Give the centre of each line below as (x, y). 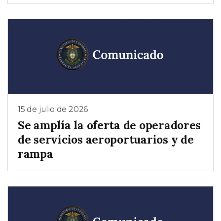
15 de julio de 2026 (53, 110)
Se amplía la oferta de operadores (110, 125)
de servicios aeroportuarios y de (106, 139)
